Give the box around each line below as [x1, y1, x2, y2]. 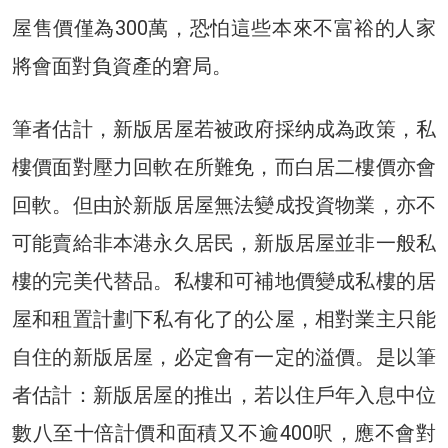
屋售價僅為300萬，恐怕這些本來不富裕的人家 [12, 15, 436, 40]
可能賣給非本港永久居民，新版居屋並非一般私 [12, 230, 436, 255]
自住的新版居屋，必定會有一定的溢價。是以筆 [12, 344, 436, 369]
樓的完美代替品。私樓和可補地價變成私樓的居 [12, 268, 436, 293]
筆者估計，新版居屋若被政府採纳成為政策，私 [12, 116, 436, 141]
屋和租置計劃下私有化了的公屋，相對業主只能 [12, 306, 436, 331]
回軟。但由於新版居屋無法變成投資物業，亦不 [12, 192, 436, 217]
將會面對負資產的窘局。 [12, 53, 232, 78]
